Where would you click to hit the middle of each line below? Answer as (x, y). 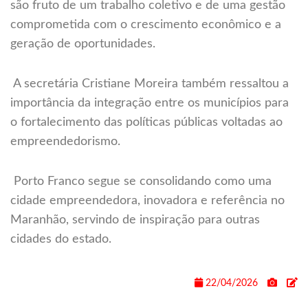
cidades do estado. (61, 240)
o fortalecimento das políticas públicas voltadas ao (146, 123)
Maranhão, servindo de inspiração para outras (135, 220)
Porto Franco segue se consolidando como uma (141, 182)
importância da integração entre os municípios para (150, 103)
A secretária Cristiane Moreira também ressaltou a (150, 84)
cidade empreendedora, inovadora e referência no (147, 201)
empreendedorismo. (65, 142)
